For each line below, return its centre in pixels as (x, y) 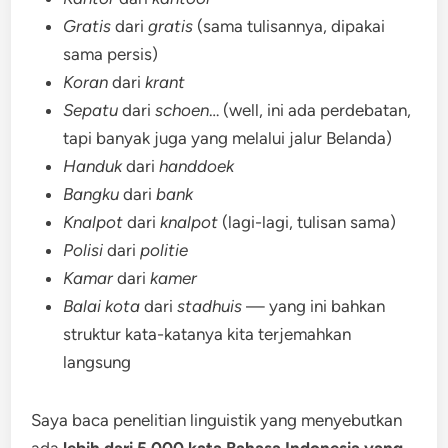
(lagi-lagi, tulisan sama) (307, 222)
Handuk (93, 166)
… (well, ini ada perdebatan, (310, 110)
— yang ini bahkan (314, 306)
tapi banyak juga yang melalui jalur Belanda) (228, 138)
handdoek (197, 166)
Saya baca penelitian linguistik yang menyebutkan (217, 420)
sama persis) (111, 54)
